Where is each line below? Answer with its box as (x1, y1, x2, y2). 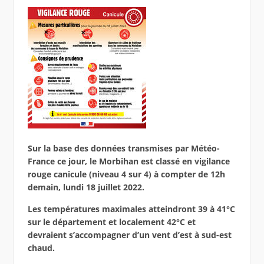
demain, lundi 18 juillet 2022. (27, 181, 144, 193)
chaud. (27, 242, 55, 254)
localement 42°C (116, 216, 187, 228)
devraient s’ (27, 229, 75, 241)
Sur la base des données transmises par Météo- (27, 143, 220, 154)
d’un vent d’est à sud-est (129, 229, 232, 241)
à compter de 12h (153, 169, 225, 180)
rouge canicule (27, 169, 89, 180)
